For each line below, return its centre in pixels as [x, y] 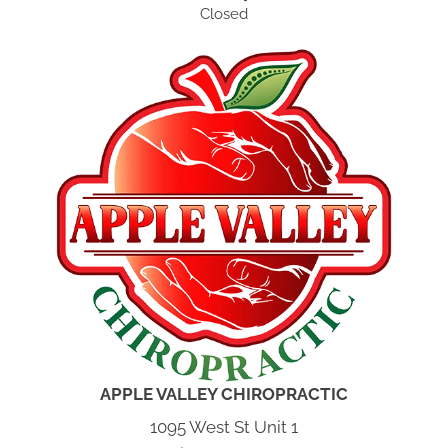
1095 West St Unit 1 [224, 427]
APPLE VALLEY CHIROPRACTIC [224, 394]
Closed [224, 14]
